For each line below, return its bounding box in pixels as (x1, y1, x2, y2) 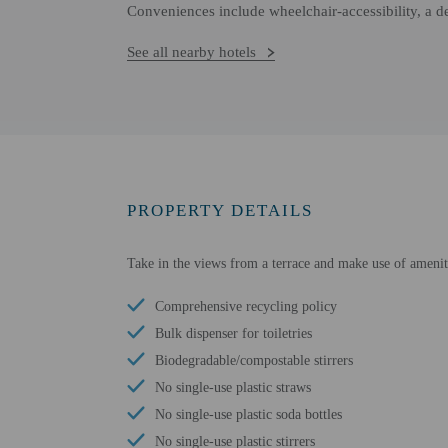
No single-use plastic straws (155, 380, 311, 395)
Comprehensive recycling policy (155, 299, 337, 314)
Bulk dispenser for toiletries (155, 326, 312, 341)
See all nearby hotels (127, 44, 256, 60)
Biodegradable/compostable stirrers (155, 353, 353, 368)
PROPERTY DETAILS (127, 201, 313, 220)
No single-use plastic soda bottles (155, 407, 342, 422)
